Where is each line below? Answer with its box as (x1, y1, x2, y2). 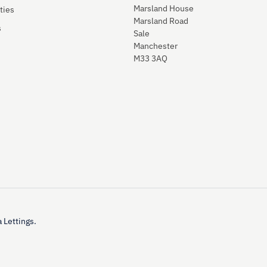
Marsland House (133, 3, 194, 14)
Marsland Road (133, 15, 188, 27)
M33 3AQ (133, 53, 167, 64)
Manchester (133, 41, 178, 52)
